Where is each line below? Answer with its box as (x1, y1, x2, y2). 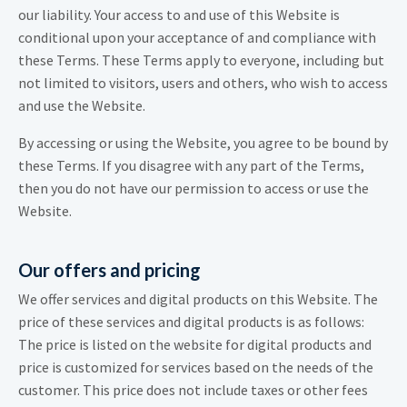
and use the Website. (18, 96, 145, 115)
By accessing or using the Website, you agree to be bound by (18, 134, 388, 153)
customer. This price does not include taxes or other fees (18, 381, 368, 400)
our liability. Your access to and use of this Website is (18, 5, 340, 25)
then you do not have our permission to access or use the (18, 179, 369, 198)
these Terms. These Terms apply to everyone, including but (18, 51, 384, 70)
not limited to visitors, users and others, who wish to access (18, 74, 388, 93)
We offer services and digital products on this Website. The (18, 290, 378, 309)
